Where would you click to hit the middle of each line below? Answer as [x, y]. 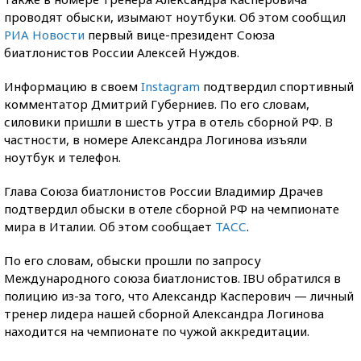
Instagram [170, 86]
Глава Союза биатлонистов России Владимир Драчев [164, 191]
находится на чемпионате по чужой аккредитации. [157, 331]
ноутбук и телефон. [62, 157]
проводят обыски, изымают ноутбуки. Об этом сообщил [175, 17]
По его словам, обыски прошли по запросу [133, 260]
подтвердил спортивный [277, 86]
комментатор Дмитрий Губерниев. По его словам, [157, 104]
